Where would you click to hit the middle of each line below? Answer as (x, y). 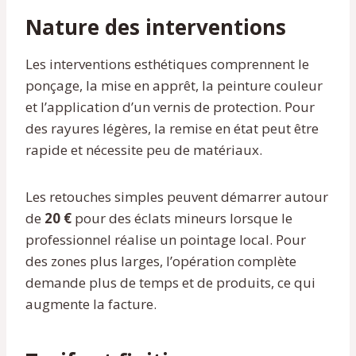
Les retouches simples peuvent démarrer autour (177, 196)
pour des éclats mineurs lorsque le (182, 218)
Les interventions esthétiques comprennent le (167, 64)
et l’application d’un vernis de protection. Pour (170, 106)
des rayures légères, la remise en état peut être (172, 128)
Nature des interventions (156, 27)
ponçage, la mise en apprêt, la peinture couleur (174, 85)
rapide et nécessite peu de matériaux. (144, 149)
